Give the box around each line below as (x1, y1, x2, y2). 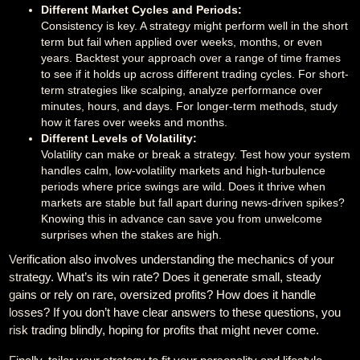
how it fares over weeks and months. (41, 116, 228, 129)
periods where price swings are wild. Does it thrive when (41, 180, 326, 193)
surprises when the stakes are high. (41, 228, 223, 241)
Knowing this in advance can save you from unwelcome (41, 212, 323, 225)
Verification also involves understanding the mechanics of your (9, 252, 335, 266)
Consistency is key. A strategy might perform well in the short (41, 19, 349, 32)
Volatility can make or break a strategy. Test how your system (41, 148, 351, 161)
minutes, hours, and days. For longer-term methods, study (41, 100, 338, 112)
